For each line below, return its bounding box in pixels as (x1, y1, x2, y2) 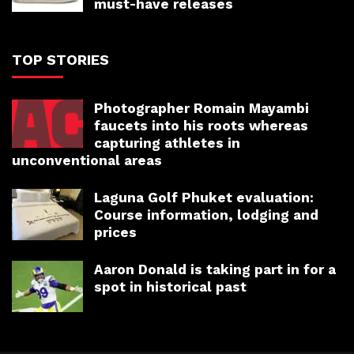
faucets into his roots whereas (94, 117, 308, 134)
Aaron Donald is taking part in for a (94, 261, 336, 277)
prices (94, 224, 137, 240)
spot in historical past (94, 278, 247, 295)
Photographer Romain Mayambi (94, 100, 309, 116)
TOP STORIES (12, 51, 109, 68)
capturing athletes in (94, 134, 240, 151)
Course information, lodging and (94, 206, 318, 223)
